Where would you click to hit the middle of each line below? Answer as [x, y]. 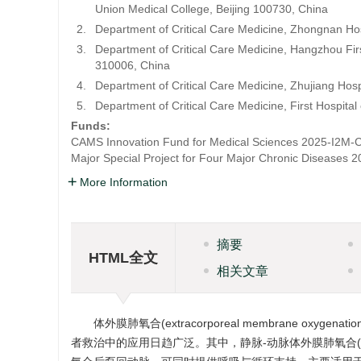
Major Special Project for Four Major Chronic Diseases [210, 158]
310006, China [133, 65]
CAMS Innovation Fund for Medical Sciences [185, 142]
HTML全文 [123, 257]
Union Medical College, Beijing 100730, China [212, 9]
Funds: [92, 126]
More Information [124, 182]
